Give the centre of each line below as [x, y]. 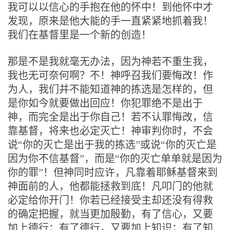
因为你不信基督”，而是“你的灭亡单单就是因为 [115, 158]
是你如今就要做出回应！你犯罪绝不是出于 [105, 103]
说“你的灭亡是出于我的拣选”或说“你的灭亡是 [112, 144]
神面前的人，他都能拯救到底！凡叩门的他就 [110, 186]
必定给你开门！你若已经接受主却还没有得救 [110, 200]
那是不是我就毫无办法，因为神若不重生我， [110, 61]
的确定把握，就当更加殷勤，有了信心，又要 [110, 214]
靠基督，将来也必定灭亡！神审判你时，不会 [110, 130]
